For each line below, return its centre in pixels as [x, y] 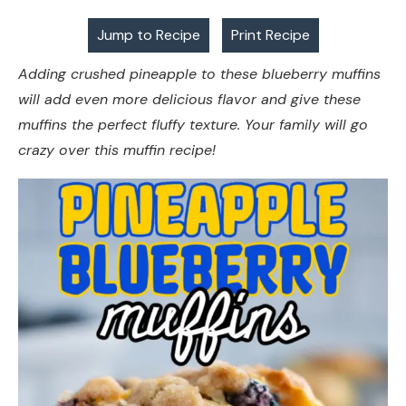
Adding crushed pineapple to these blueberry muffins [199, 74]
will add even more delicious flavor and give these [189, 100]
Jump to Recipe [148, 35]
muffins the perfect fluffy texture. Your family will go [193, 125]
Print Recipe [270, 35]
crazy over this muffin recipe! [121, 150]
